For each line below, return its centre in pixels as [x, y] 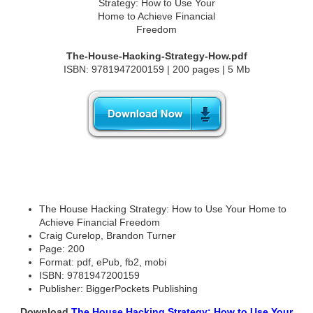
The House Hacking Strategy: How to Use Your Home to [163, 209]
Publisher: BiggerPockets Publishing [118, 289]
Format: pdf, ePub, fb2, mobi [103, 262]
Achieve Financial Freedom [100, 223]
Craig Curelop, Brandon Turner [108, 236]
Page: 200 [62, 249]
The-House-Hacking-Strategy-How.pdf [156, 56]
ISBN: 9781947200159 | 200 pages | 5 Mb [156, 70]
